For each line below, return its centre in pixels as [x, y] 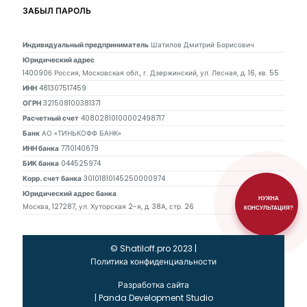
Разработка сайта [153, 285]
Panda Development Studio [156, 298]
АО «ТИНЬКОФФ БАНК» [82, 134]
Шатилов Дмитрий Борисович [202, 45]
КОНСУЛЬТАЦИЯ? [268, 208]
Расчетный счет [51, 119]
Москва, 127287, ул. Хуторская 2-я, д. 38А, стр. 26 [108, 207]
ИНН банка [41, 149]
